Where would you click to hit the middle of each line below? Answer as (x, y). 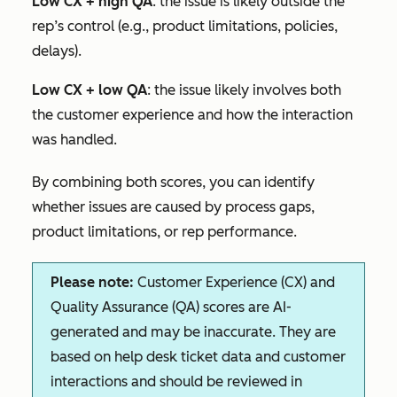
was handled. (74, 140)
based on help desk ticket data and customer (198, 357)
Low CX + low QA (90, 90)
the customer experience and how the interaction (192, 115)
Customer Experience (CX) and (234, 282)
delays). (57, 51)
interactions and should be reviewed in (176, 381)
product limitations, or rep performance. (164, 232)
